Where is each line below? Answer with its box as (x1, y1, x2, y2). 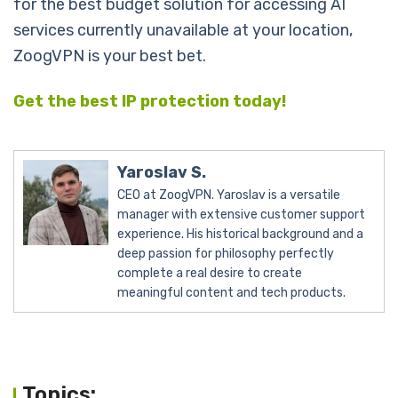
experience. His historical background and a (117, 226, 363, 242)
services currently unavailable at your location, (13, 20, 353, 40)
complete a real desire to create (117, 265, 302, 281)
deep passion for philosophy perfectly (117, 245, 334, 261)
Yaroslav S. (117, 162, 206, 182)
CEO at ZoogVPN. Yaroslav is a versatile (117, 187, 340, 203)
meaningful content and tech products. (117, 284, 346, 300)
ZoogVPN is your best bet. (13, 45, 206, 66)
